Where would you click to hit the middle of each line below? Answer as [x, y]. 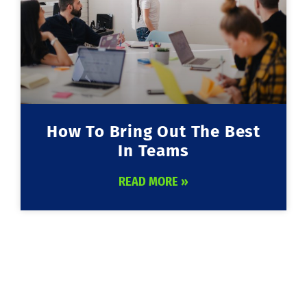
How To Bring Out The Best [153, 132]
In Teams [153, 151]
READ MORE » [153, 182]
